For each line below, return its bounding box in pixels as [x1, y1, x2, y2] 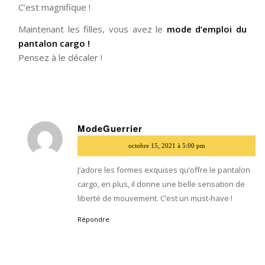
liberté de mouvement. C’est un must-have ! [77, 192, 233, 203]
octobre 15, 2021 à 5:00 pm [128, 141, 205, 149]
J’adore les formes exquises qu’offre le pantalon [77, 164, 251, 175]
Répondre [77, 214, 110, 224]
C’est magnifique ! [18, 1, 91, 14]
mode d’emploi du [166, 23, 247, 35]
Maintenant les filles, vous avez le [18, 23, 167, 35]
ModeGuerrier [77, 121, 143, 135]
